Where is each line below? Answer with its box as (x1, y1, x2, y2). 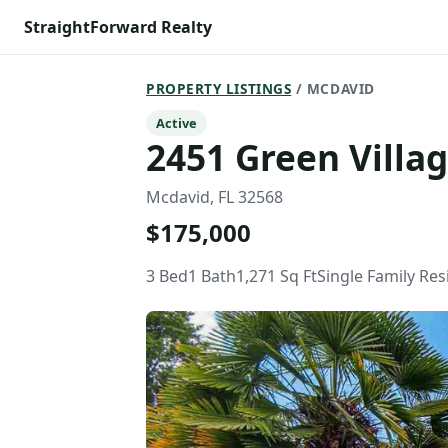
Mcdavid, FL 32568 (146, 186, 283, 208)
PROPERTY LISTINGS (146, 79, 292, 98)
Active (156, 114, 197, 132)
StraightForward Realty (24, 16, 212, 38)
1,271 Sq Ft (236, 265, 317, 287)
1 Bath (188, 265, 236, 287)
